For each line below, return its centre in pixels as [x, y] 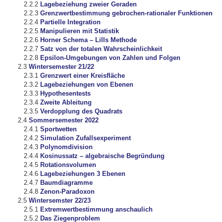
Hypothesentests [66, 94]
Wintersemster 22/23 [59, 201]
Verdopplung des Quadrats [82, 111]
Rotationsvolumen [68, 165]
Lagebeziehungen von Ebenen [87, 85]
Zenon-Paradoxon [68, 192]
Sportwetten [59, 129]
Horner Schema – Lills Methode [89, 40]
